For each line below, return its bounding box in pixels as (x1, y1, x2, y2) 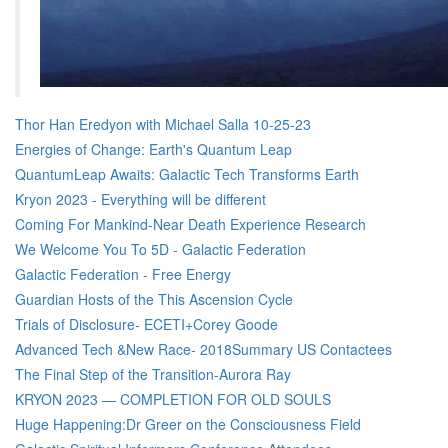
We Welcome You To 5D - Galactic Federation (15, 239, 306, 259)
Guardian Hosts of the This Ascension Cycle (15, 289, 293, 309)
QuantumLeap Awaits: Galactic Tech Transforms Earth (15, 164, 359, 184)
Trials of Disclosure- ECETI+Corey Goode (15, 314, 278, 334)
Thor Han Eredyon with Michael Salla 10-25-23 (15, 114, 311, 134)
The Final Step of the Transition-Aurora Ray (15, 364, 291, 384)
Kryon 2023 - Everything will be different (15, 189, 266, 209)
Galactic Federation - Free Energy (15, 264, 231, 284)
